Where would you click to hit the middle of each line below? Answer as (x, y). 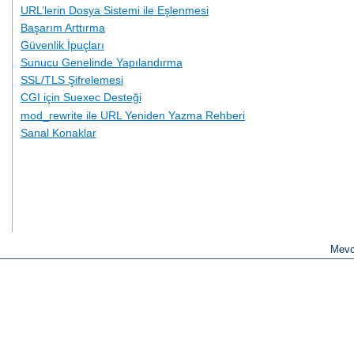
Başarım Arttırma (62, 27)
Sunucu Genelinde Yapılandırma (101, 63)
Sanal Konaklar (58, 132)
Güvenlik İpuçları (62, 45)
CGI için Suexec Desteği (81, 98)
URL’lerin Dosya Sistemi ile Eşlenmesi (114, 10)
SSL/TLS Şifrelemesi (72, 80)
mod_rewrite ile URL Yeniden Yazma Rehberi (132, 115)
